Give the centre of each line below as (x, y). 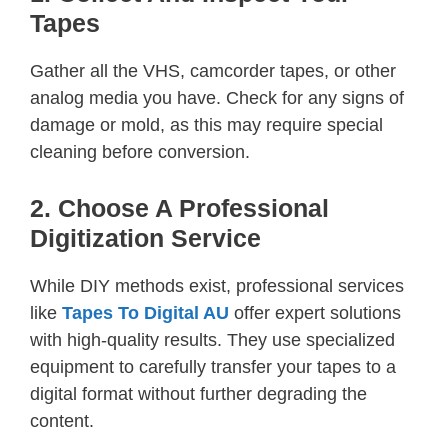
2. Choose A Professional (179, 207)
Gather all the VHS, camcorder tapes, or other (213, 70)
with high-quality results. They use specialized (212, 339)
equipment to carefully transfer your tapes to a (213, 366)
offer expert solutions (315, 312)
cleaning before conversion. (140, 151)
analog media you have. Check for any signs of (217, 97)
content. (62, 420)
